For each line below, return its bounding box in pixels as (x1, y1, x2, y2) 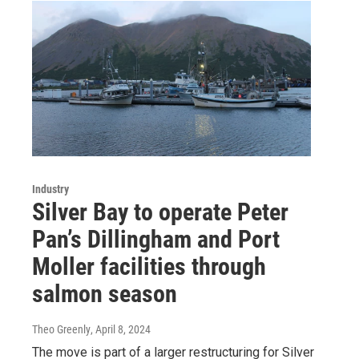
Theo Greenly (32, 323, 91, 337)
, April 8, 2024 (91, 323, 151, 337)
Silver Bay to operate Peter (32, 198, 288, 227)
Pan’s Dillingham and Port (32, 225, 280, 254)
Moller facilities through (32, 252, 266, 281)
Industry (32, 183, 69, 196)
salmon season (32, 280, 177, 309)
